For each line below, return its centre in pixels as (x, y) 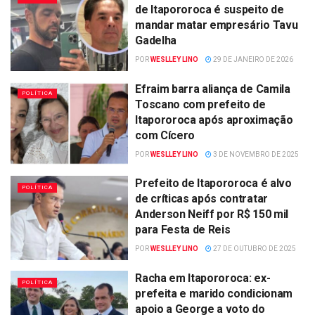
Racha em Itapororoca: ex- (203, 278)
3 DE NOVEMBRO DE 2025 (256, 154)
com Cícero (165, 135)
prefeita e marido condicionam (214, 293)
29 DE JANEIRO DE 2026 (253, 60)
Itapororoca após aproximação (214, 120)
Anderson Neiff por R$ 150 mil (212, 214)
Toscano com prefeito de (200, 104)
